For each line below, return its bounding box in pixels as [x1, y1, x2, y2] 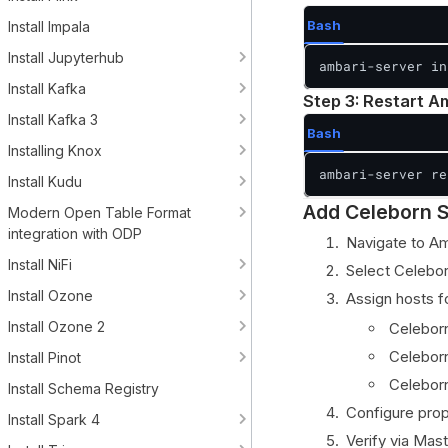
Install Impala [8, 18, 90, 35]
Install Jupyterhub [8, 49, 124, 66]
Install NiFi [8, 256, 72, 273]
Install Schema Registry [8, 380, 159, 397]
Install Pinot [8, 349, 81, 366]
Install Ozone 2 [8, 318, 105, 335]
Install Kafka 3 [8, 111, 98, 128]
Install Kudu [8, 173, 82, 190]
